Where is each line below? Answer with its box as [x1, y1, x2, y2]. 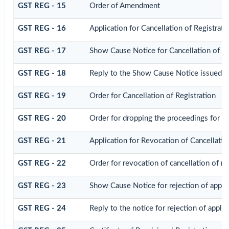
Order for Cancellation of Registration [89, 92, 216, 100]
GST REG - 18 [17, 70, 66, 78]
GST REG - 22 [17, 159, 66, 168]
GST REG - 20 [17, 114, 66, 123]
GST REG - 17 [17, 47, 66, 55]
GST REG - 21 [17, 137, 66, 145]
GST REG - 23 [17, 182, 66, 190]
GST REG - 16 [17, 25, 66, 33]
